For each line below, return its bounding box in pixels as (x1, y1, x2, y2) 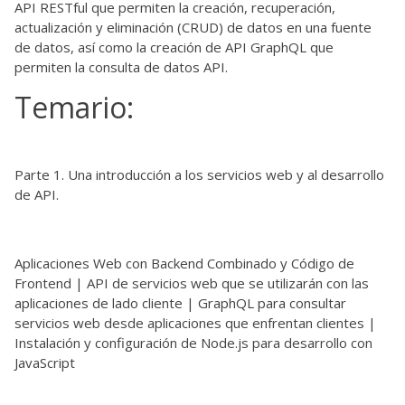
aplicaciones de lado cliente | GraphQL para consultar (14, 293, 346, 312)
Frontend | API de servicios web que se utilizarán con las (14, 273, 369, 292)
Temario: (14, 87, 134, 127)
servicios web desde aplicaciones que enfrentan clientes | (14, 313, 376, 332)
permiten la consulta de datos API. (14, 57, 228, 76)
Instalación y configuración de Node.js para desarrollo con (14, 333, 372, 352)
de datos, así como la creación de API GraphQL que (14, 37, 334, 56)
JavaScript (14, 353, 75, 372)
